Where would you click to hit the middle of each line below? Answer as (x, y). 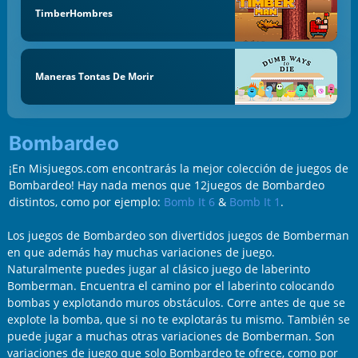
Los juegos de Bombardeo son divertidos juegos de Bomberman (178, 235)
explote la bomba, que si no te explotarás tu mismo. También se (178, 319)
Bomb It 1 (255, 201)
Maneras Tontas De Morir (94, 76)
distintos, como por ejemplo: (86, 201)
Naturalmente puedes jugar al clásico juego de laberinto (158, 268)
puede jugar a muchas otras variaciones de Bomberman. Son (171, 336)
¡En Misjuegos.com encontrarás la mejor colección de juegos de (178, 168)
